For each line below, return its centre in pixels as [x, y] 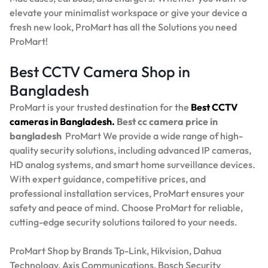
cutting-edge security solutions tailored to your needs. [124, 222]
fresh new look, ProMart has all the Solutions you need [123, 27]
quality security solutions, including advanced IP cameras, [130, 150]
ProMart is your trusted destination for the [100, 107]
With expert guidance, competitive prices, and [108, 179]
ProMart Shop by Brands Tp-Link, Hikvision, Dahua [115, 250]
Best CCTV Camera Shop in [100, 71]
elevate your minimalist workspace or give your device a [128, 12]
